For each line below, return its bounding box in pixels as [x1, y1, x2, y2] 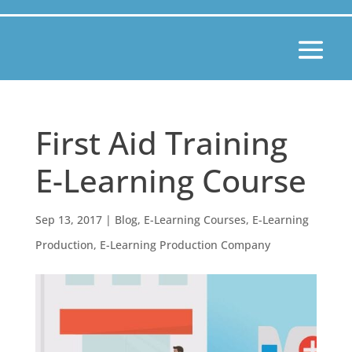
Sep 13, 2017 [35, 211, 102, 227]
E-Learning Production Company [99, 236, 270, 252]
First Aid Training [35, 120, 288, 164]
